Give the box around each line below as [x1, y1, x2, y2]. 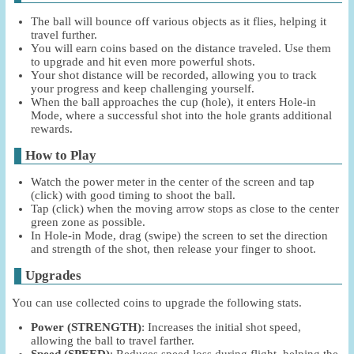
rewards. [30, 122, 73, 135]
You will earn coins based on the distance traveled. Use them [30, 41, 331, 55]
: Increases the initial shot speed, [141, 321, 301, 334]
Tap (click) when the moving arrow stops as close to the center [30, 202, 339, 216]
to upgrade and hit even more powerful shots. [30, 55, 255, 68]
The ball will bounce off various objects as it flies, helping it [30, 14, 326, 28]
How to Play [24, 147, 96, 163]
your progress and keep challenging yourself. [30, 81, 254, 95]
